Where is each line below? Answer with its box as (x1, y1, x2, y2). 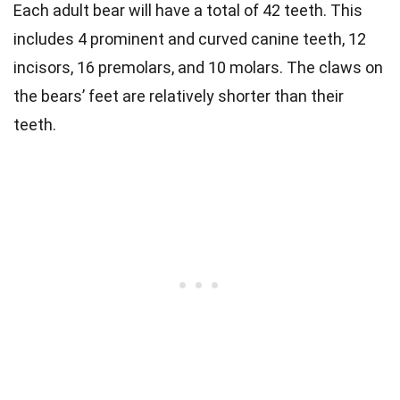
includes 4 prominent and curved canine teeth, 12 (13, 29, 366, 49)
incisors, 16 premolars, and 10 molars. (13, 58, 287, 78)
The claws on (287, 58, 383, 78)
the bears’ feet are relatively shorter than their (13, 87, 344, 106)
